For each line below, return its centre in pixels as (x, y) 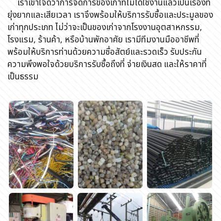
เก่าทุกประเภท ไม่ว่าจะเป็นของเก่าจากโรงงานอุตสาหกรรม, (105, 27)
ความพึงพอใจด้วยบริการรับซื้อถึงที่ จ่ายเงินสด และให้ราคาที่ (107, 64)
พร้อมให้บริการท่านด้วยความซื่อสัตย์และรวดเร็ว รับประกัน (105, 52)
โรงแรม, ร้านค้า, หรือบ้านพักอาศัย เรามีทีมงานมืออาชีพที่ (103, 40)
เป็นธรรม (23, 77)
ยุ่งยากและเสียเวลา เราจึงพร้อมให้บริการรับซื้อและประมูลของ (110, 15)
